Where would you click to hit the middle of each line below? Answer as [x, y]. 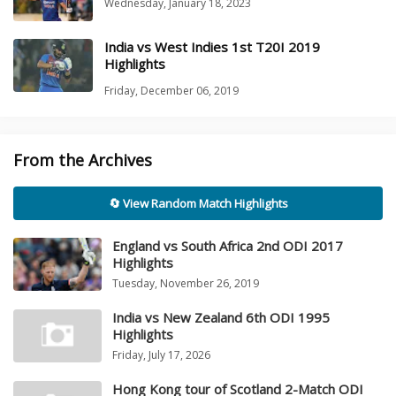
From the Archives [83, 160]
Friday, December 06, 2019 [171, 91]
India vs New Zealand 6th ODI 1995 [221, 318]
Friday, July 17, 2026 [161, 355]
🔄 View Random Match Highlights [198, 204]
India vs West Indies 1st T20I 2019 [212, 46]
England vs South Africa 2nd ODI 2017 [228, 246]
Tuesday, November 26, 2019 [186, 284]
